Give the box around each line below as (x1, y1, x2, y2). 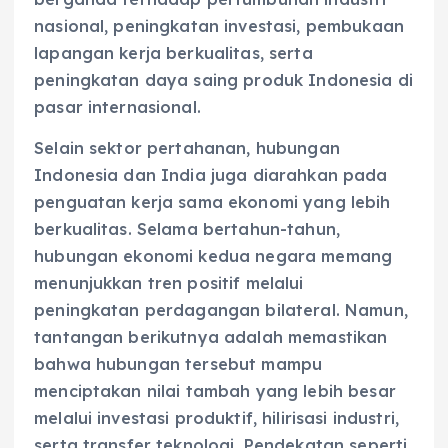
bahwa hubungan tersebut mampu (34, 353, 323, 374)
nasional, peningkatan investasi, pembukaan (34, 15, 404, 36)
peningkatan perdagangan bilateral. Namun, (34, 299, 408, 320)
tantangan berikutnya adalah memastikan (34, 326, 388, 347)
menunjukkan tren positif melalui (34, 272, 304, 293)
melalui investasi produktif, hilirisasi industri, (34, 407, 399, 428)
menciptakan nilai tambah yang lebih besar (34, 380, 396, 401)
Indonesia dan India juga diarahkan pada (34, 164, 388, 185)
